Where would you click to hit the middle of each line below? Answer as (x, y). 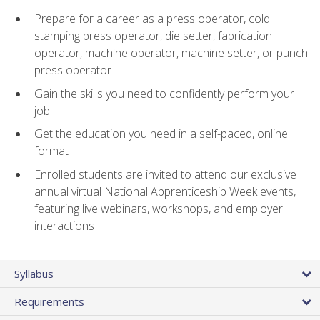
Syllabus (34, 274)
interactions (64, 226)
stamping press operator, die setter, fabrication (153, 36)
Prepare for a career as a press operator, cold (152, 19)
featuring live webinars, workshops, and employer (159, 209)
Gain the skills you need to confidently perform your (164, 93)
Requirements (49, 302)
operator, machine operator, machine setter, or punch (171, 53)
